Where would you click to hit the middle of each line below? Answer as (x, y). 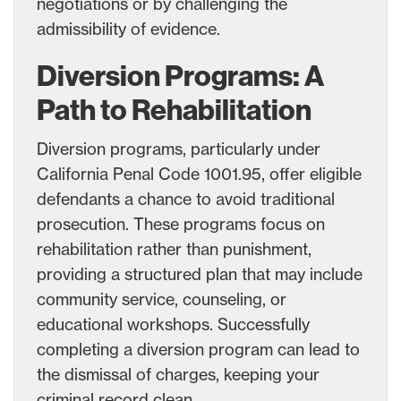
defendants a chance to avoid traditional (186, 198)
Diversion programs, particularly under (179, 148)
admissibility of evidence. (128, 28)
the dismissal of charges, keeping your (178, 374)
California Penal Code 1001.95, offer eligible (199, 173)
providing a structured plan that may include (200, 273)
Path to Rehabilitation (174, 110)
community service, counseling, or (162, 299)
